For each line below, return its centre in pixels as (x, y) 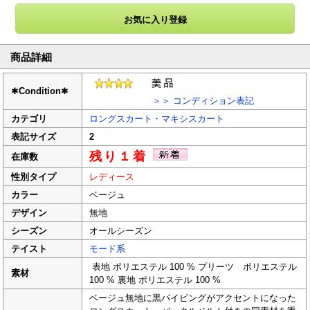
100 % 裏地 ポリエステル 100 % (155, 280)
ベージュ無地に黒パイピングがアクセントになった (193, 298)
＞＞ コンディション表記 (172, 101)
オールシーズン (121, 231)
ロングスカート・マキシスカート (157, 119)
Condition (40, 91)
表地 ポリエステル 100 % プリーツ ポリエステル (193, 267)
